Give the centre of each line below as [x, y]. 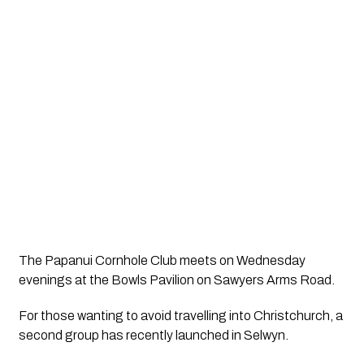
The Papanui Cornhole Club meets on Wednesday [162, 261]
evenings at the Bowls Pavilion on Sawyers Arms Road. [176, 280]
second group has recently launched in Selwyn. [153, 336]
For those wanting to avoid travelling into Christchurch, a [180, 316]
